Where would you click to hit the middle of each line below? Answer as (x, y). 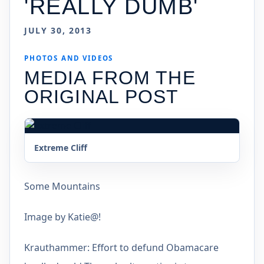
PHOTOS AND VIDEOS (69, 58)
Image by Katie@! (62, 217)
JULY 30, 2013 (58, 30)
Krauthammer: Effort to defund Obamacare (121, 247)
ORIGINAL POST (102, 97)
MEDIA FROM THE (110, 78)
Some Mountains (62, 186)
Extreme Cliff (61, 148)
